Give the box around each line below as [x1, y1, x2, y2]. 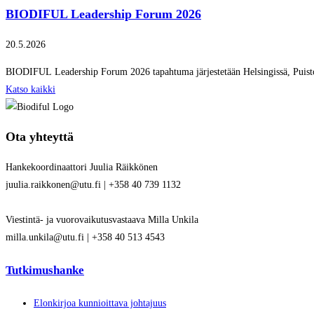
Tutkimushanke [6, 264, 84, 277]
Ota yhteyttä [6, 130, 74, 144]
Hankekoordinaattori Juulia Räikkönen [6, 162, 161, 173]
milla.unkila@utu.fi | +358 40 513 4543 [6, 232, 165, 243]
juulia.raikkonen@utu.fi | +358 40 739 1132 [6, 179, 181, 191]
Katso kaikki [6, 84, 55, 95]
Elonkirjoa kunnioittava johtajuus [34, 297, 166, 308]
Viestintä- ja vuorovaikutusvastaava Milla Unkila [6, 214, 201, 226]
